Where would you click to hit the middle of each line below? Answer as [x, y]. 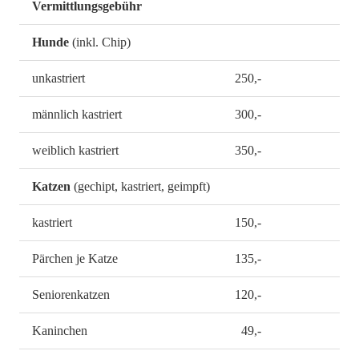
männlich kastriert [77, 115]
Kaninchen [60, 331]
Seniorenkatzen [71, 295]
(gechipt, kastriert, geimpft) [140, 187]
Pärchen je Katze [75, 259]
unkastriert [58, 79]
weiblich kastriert [75, 151]
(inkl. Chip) [100, 42]
